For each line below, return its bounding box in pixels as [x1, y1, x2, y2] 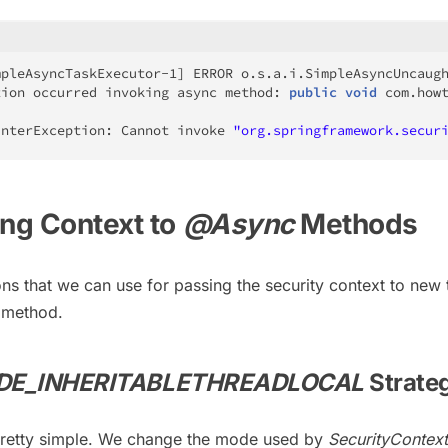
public [289, 83, 337, 101]
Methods [293, 207, 418, 242]
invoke [169, 121, 233, 139]
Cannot [121, 121, 169, 139]
